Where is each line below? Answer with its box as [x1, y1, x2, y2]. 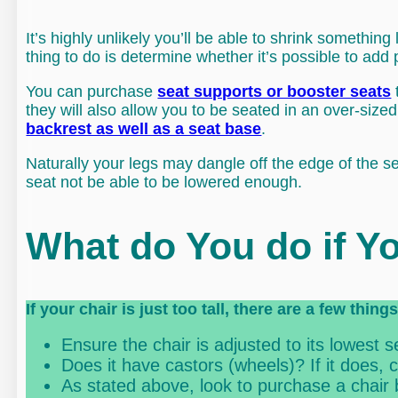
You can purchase [26, 83, 158, 101]
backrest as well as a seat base [26, 120, 262, 139]
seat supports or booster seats [157, 83, 392, 101]
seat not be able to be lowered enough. [26, 173, 303, 192]
